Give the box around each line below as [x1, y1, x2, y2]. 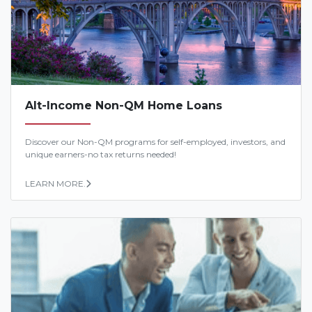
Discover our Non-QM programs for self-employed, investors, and [25, 136, 286, 147]
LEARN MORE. [25, 178, 86, 189]
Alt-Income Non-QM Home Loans [25, 98, 222, 112]
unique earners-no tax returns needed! [25, 148, 176, 159]
